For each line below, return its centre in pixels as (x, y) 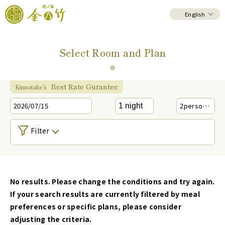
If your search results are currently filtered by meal (105, 194)
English (195, 14)
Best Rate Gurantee (85, 86)
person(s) (193, 106)
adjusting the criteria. (51, 219)
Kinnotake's (31, 87)
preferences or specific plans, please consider (96, 206)
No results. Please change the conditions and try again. (113, 181)
